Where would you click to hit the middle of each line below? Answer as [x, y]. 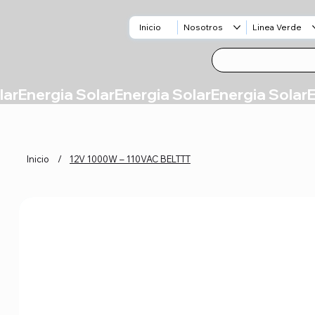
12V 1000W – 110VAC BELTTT [130, 159]
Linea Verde [277, 27]
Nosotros [204, 27]
